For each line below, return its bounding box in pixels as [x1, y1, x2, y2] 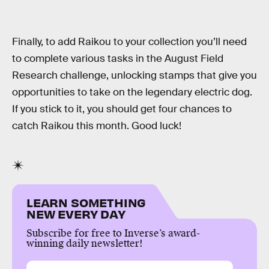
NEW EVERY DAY [26, 205, 125, 221]
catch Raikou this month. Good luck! [12, 119, 181, 132]
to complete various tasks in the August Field [12, 52, 223, 65]
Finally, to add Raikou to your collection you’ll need [12, 35, 247, 48]
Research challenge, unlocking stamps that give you [12, 68, 257, 82]
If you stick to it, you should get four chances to [12, 102, 232, 115]
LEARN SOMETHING [26, 194, 147, 210]
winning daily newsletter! [26, 237, 143, 250]
